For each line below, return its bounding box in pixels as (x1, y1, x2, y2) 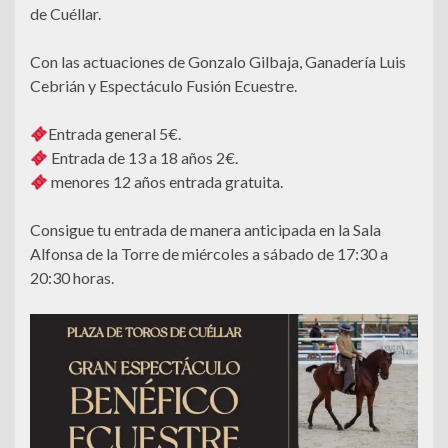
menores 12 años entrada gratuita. (48, 172, 284, 192)
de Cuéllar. (30, 4, 101, 24)
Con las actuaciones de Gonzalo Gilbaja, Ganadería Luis (30, 52, 406, 72)
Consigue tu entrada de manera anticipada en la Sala (30, 220, 381, 240)
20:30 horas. (30, 268, 114, 288)
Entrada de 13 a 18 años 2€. (48, 148, 239, 168)
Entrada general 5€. (48, 124, 182, 144)
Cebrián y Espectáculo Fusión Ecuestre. (30, 76, 297, 96)
